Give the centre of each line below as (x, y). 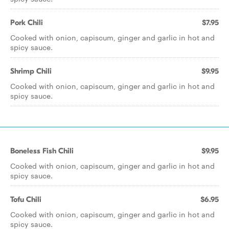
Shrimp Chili (31, 71)
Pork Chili (27, 22)
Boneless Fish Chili (42, 151)
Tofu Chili (26, 199)
